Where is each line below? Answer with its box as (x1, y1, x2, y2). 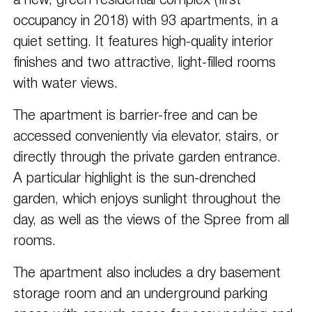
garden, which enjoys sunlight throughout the (13, 193, 281, 206)
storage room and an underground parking (13, 288, 267, 301)
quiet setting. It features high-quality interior (13, 36, 273, 49)
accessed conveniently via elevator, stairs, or (13, 130, 279, 143)
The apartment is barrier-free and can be (13, 109, 258, 123)
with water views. (13, 77, 118, 91)
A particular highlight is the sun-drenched (13, 172, 256, 185)
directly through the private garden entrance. (13, 151, 281, 164)
